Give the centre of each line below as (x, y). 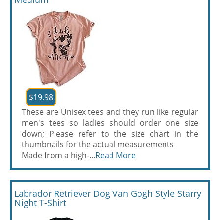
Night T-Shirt (40, 203)
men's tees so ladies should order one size (110, 123)
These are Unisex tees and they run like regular (110, 112)
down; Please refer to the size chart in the (110, 134)
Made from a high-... (58, 155)
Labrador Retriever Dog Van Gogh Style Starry (108, 193)
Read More (115, 155)
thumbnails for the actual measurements (98, 144)
